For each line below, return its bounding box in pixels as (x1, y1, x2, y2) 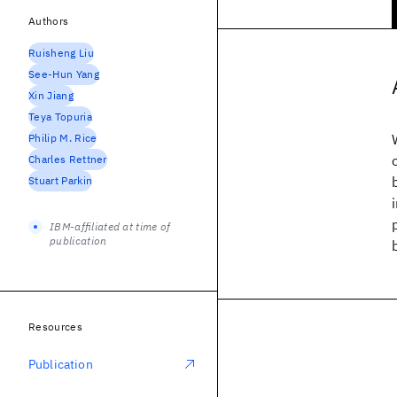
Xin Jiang (28, 89, 74, 102)
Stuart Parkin (28, 174, 93, 187)
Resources (28, 320, 82, 333)
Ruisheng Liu (28, 46, 94, 59)
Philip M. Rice (28, 131, 97, 144)
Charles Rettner (28, 152, 107, 166)
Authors (28, 14, 69, 27)
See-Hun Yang (28, 67, 99, 81)
